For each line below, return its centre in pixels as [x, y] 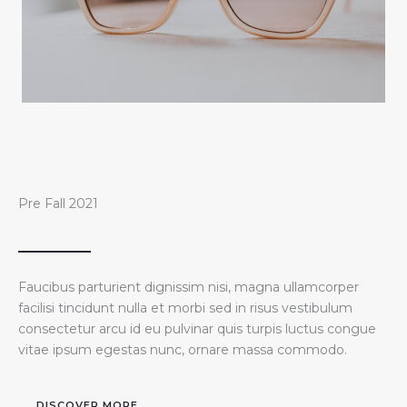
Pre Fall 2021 [58, 203]
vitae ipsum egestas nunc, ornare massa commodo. [183, 349]
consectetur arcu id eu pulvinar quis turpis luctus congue [197, 328]
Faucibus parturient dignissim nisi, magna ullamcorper [189, 287]
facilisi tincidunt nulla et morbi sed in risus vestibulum [185, 308]
